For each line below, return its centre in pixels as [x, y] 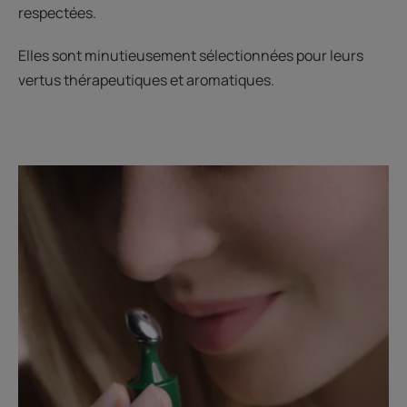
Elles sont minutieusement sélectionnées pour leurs [191, 55]
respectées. [57, 12]
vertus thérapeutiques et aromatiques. [146, 79]
